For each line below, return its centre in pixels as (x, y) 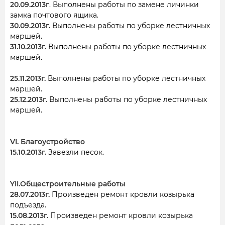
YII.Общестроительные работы (68, 184)
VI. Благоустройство (47, 142)
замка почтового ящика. (54, 15)
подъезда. (28, 205)
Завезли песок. (75, 152)
